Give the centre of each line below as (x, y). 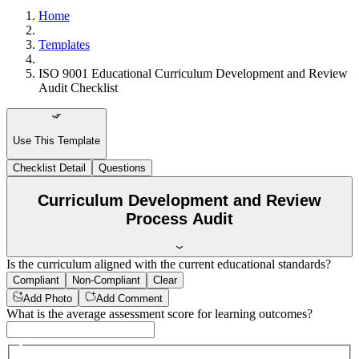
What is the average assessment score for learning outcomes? (159, 313)
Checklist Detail (49, 167)
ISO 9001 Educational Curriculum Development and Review (193, 73)
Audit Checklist (78, 87)
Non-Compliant (106, 280)
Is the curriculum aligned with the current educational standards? (169, 264)
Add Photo (48, 298)
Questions (122, 167)
